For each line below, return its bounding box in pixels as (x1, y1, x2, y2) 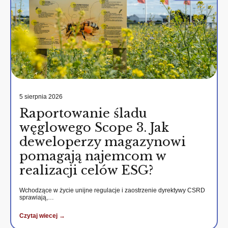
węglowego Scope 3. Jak (19, 120, 169, 135)
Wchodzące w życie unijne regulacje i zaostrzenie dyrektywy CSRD (19, 186, 205, 194)
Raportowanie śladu (19, 105, 147, 121)
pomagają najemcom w (19, 148, 166, 163)
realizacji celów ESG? (19, 162, 153, 178)
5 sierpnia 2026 (19, 93, 63, 100)
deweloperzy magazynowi (19, 134, 186, 149)
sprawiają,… (19, 193, 54, 201)
